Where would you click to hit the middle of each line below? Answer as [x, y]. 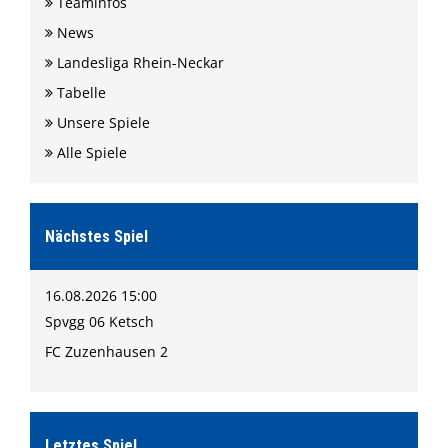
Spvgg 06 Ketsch [99, 321]
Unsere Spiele [101, 122]
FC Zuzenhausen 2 [106, 351]
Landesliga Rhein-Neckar [138, 62]
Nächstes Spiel [96, 236]
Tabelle [79, 92]
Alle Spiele [90, 152]
